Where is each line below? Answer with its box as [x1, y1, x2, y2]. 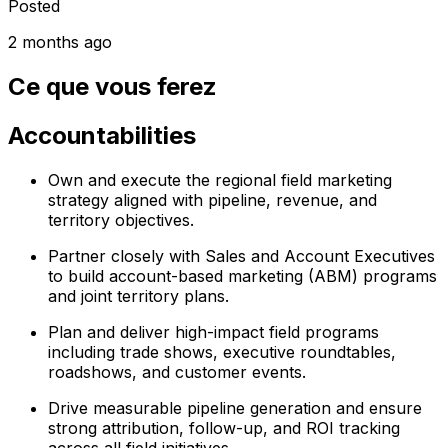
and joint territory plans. [48, 285, 229, 306]
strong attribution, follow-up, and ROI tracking [48, 417, 400, 438]
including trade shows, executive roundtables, [48, 341, 396, 362]
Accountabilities [8, 120, 196, 150]
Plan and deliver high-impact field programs [48, 321, 379, 342]
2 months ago [8, 31, 112, 52]
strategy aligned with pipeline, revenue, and [48, 189, 377, 210]
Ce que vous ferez [8, 71, 217, 101]
